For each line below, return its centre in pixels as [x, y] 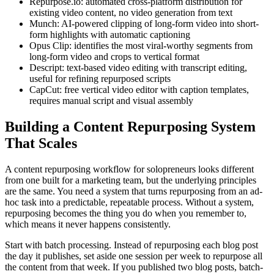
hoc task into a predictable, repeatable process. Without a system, [129, 202]
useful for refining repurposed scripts [100, 78]
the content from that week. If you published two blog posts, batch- [134, 267]
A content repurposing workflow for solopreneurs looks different [129, 169]
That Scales [41, 143]
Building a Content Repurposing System [130, 126]
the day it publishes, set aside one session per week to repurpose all [134, 256]
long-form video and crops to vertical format [114, 56]
